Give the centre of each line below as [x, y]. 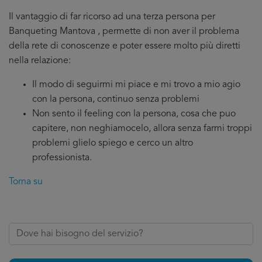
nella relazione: [40, 61]
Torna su [26, 182]
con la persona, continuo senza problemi [116, 99]
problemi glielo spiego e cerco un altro [113, 143]
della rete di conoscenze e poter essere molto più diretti [125, 46]
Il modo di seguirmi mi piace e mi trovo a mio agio [136, 85]
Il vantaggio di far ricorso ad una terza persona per [112, 17]
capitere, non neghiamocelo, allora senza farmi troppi [142, 129]
